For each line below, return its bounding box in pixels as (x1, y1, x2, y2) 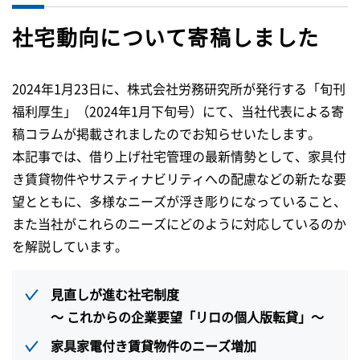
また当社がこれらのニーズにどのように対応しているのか (12, 214, 346, 233)
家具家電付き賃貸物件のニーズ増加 (51, 336, 269, 355)
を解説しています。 (12, 236, 128, 256)
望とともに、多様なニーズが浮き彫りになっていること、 (12, 191, 346, 211)
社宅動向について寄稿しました (12, 22, 320, 51)
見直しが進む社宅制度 (51, 284, 192, 304)
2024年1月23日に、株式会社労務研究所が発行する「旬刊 (12, 79, 346, 98)
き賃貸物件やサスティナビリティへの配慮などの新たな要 (12, 169, 346, 188)
